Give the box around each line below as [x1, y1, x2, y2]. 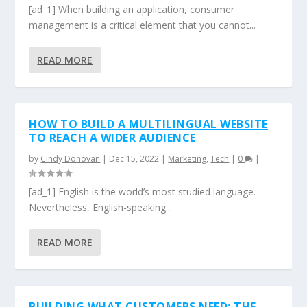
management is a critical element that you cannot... [29, 19, 256, 32]
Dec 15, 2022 [109, 153, 160, 164]
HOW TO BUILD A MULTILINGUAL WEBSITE [29, 116, 268, 132]
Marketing [168, 153, 207, 164]
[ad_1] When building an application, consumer [29, 3, 235, 16]
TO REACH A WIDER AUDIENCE [29, 130, 196, 145]
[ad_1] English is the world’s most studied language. [29, 185, 259, 198]
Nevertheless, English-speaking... [29, 201, 173, 214]
